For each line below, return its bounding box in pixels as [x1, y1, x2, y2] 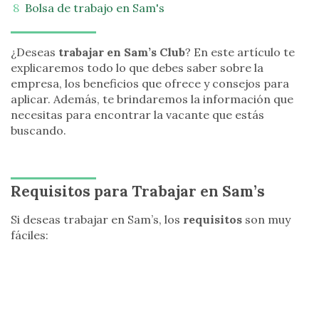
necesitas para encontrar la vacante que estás [11, 108, 264, 122]
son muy [242, 212, 291, 226]
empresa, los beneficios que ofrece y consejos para [11, 76, 289, 90]
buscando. [11, 123, 66, 137]
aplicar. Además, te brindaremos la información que [11, 92, 293, 106]
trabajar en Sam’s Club [56, 45, 185, 59]
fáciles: [11, 228, 48, 242]
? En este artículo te [185, 45, 295, 59]
